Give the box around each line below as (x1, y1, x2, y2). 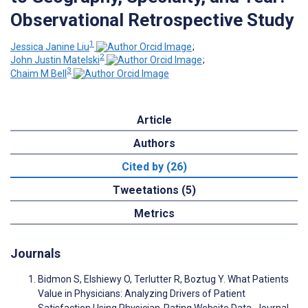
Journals (10, 245, 60, 261)
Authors (133, 136, 175, 150)
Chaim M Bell (10, 67, 67, 79)
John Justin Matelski (10, 54, 100, 66)
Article (136, 113, 172, 126)
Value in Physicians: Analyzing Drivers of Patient (38, 287, 245, 299)
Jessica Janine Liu (10, 41, 89, 52)
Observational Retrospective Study (10, 9, 294, 30)
